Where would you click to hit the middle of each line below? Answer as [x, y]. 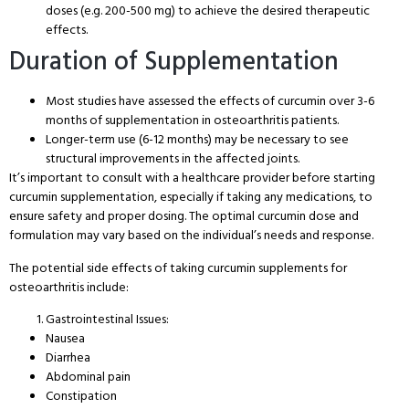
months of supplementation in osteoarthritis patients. [192, 121]
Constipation [81, 396]
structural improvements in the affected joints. [173, 159]
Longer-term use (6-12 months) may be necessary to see [197, 140]
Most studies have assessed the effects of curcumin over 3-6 [210, 101]
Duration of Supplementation [174, 62]
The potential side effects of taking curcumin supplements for [178, 267]
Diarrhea [68, 358]
